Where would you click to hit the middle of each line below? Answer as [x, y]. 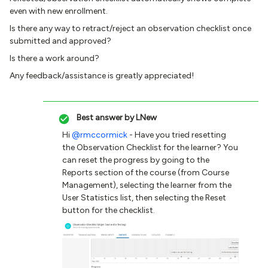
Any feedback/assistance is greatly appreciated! [102, 76]
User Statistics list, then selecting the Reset [144, 198]
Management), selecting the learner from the [147, 185]
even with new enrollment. [59, 11]
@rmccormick [100, 135]
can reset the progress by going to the [136, 160]
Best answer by [105, 118]
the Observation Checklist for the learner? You [150, 147]
